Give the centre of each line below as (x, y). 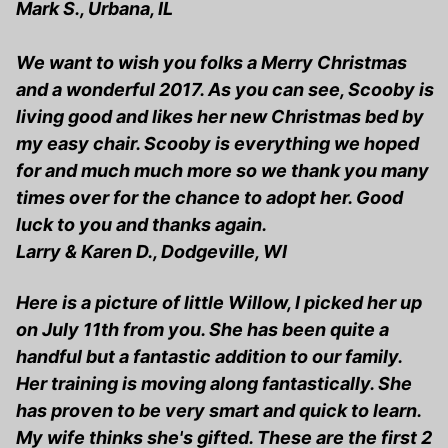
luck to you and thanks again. (141, 225)
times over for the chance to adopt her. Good (209, 198)
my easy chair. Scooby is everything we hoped (217, 144)
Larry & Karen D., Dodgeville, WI (151, 252)
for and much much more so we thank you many (222, 171)
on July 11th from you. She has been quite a (202, 330)
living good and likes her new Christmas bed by (220, 117)
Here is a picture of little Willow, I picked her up (219, 303)
